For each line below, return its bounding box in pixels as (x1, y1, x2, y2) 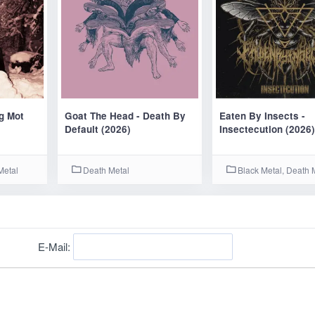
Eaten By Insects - (219, 109, 306, 122)
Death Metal (81, 164, 130, 176)
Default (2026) (65, 122, 131, 136)
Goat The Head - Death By (65, 109, 186, 122)
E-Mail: (38, 239, 74, 254)
